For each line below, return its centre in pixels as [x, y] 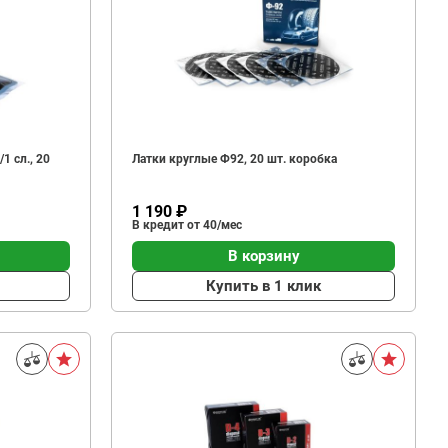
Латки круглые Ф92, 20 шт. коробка [234, 159]
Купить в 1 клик [263, 285]
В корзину [263, 255]
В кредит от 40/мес [187, 225]
